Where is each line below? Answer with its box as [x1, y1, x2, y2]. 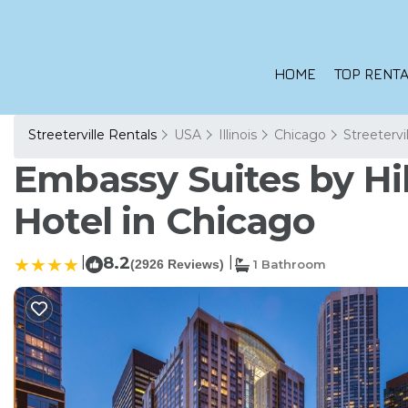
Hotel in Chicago [14, 199, 316, 243]
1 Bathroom [250, 257, 326, 271]
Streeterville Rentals [28, 127, 160, 143]
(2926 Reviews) [130, 257, 224, 271]
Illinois [219, 127, 257, 143]
